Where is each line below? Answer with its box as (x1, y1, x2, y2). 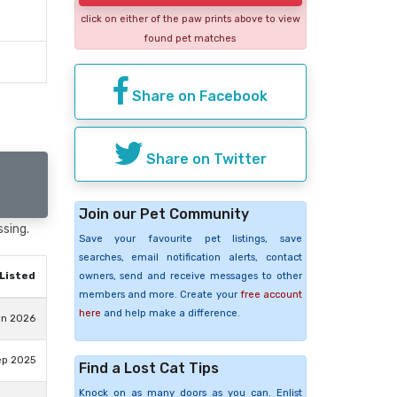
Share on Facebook (128, 87, 268, 105)
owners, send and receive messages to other (78, 270, 302, 283)
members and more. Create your (78, 289, 240, 301)
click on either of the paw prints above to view (80, 13, 300, 26)
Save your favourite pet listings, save (78, 233, 302, 245)
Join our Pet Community (78, 206, 249, 223)
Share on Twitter (142, 150, 267, 167)
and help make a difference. (100, 307, 240, 320)
